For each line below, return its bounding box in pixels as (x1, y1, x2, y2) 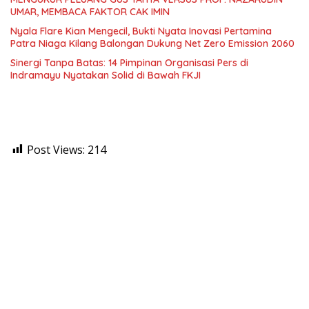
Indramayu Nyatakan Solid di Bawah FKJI (10, 68, 201, 81)
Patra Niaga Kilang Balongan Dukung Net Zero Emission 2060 (10, 37, 295, 50)
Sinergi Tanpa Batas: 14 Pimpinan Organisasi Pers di (10, 56, 248, 69)
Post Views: (27, 141, 85, 157)
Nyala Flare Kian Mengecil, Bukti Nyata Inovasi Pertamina (10, 24, 272, 37)
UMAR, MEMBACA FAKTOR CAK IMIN (10, 5, 170, 18)
